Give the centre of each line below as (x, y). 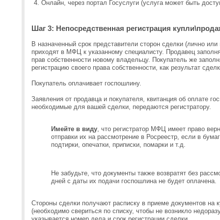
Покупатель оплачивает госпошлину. (87, 83)
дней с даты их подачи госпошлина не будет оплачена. (134, 181)
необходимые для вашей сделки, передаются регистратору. (122, 107)
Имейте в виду (74, 129)
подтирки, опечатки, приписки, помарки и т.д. (119, 145)
